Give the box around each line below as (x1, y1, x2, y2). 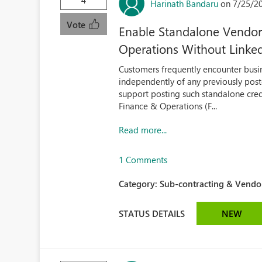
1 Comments (119, 154, 168, 166)
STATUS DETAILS (119, 207, 185, 219)
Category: (119, 178, 160, 189)
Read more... (119, 124, 167, 136)
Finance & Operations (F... (119, 100, 218, 112)
